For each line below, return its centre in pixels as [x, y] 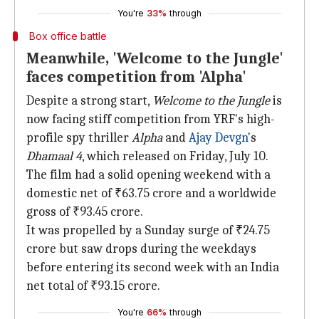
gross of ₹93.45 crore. [85, 212]
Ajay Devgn [218, 138]
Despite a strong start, [89, 101]
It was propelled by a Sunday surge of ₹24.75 [148, 230]
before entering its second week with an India [153, 267]
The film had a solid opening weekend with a [148, 175]
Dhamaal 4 [54, 156]
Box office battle [68, 36]
